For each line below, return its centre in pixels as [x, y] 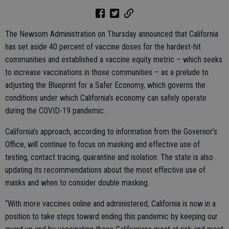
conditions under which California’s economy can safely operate [106, 98]
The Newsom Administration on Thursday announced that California [112, 34]
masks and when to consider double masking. [77, 182]
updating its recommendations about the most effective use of [105, 170]
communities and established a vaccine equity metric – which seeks [114, 59]
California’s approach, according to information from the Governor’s [111, 131]
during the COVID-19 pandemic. [55, 110]
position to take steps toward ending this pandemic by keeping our [111, 216]
